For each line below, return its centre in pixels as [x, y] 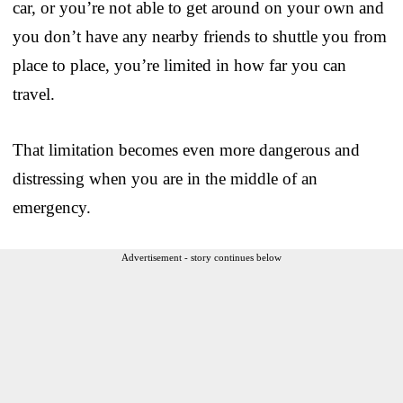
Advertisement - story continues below [201, 257]
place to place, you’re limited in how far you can [179, 65]
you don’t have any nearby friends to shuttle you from [200, 36]
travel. [34, 94]
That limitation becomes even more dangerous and [186, 149]
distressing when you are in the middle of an [165, 178]
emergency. [52, 207]
